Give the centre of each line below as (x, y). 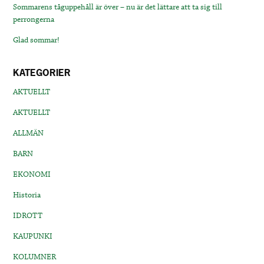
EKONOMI (32, 175)
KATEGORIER (42, 73)
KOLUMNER (35, 257)
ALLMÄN (29, 133)
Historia (27, 195)
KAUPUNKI (33, 237)
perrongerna (34, 20)
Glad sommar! (37, 40)
